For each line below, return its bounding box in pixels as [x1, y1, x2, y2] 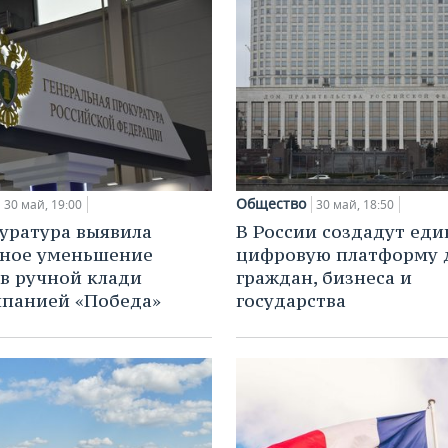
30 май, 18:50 [316, 196, 394, 214]
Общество [236, 194, 306, 214]
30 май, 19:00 [4, 196, 82, 214]
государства [236, 289, 346, 313]
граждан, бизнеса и [236, 266, 412, 290]
